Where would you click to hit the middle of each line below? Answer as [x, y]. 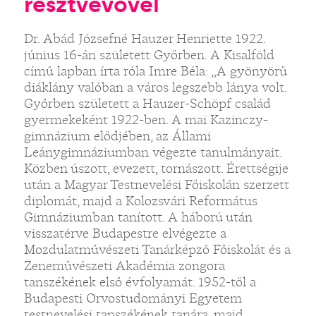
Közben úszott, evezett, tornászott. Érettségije [156, 168]
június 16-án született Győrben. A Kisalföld [149, 55]
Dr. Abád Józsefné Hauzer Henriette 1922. [144, 38]
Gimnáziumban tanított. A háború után [138, 217]
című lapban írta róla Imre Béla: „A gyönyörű [155, 71]
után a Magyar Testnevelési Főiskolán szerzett [156, 184]
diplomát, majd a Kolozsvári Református [140, 201]
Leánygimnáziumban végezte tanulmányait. [152, 152]
